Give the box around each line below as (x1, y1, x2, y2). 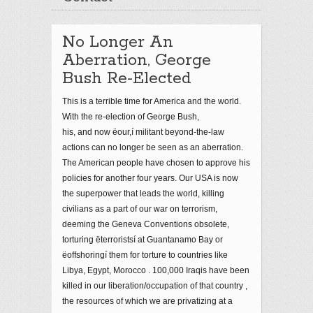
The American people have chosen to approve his (62, 158, 250, 168)
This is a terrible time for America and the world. (62, 96, 241, 106)
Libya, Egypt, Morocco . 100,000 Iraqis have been (62, 265, 249, 275)
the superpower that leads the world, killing (62, 189, 224, 198)
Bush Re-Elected (62, 68, 191, 89)
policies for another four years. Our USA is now (62, 173, 238, 183)
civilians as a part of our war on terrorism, (62, 204, 217, 214)
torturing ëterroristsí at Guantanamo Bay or (62, 235, 223, 245)
